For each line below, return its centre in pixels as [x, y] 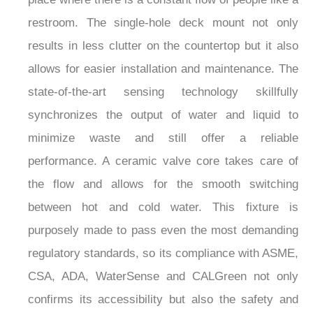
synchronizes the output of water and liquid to [163, 115]
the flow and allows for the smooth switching [163, 184]
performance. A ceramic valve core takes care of [163, 161]
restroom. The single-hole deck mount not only [163, 23]
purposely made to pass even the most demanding [163, 231]
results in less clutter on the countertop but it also [163, 46]
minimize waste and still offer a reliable [163, 138]
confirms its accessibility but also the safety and [163, 300]
